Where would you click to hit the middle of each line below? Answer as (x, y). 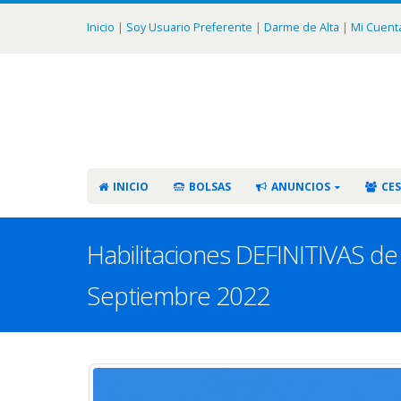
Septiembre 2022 (178, 295)
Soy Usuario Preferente (189, 27)
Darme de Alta (302, 27)
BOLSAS (210, 187)
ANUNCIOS (301, 187)
